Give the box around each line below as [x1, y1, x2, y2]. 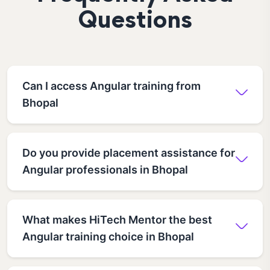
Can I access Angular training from [22, 79, 201, 92]
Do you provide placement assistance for [22, 146, 235, 159]
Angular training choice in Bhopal [22, 230, 194, 243]
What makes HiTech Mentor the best [22, 213, 212, 226]
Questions [78, 11, 192, 33]
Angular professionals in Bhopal [22, 163, 188, 176]
